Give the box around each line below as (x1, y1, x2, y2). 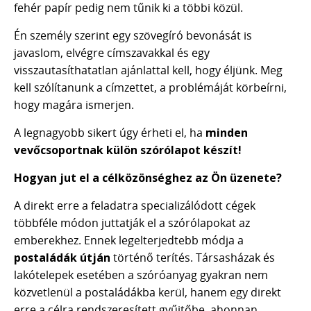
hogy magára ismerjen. (14, 97, 134, 112)
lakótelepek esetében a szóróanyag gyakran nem (14, 267, 268, 283)
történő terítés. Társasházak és (110, 250, 275, 265)
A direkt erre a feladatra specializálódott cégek (14, 198, 255, 213)
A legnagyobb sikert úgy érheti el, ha (14, 125, 205, 140)
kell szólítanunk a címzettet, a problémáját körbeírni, (14, 80, 287, 95)
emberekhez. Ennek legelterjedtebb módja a (14, 233, 244, 248)
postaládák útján (14, 250, 110, 265)
